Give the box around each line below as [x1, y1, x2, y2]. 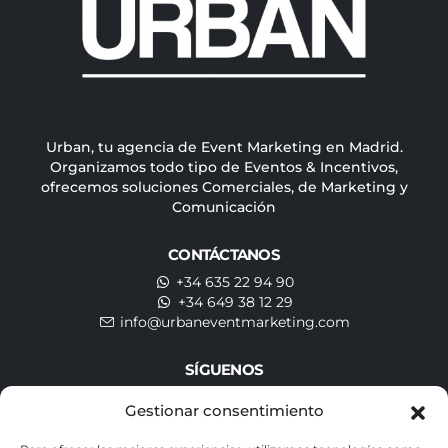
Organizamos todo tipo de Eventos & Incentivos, [50, 157, 398, 176]
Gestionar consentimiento [124, 401, 324, 420]
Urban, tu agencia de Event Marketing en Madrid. [45, 137, 403, 156]
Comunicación [172, 197, 276, 216]
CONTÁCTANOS [168, 244, 280, 264]
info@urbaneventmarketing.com [120, 312, 351, 331]
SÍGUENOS [185, 359, 263, 379]
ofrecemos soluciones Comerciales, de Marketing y [40, 177, 408, 196]
